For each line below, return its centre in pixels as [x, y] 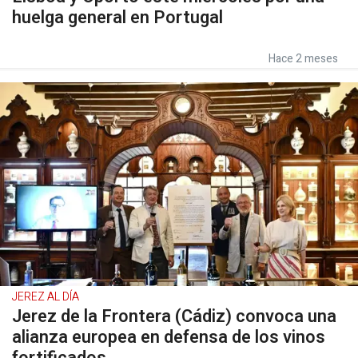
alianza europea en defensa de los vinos [169, 337]
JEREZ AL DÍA [46, 296]
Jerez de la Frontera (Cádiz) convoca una [174, 316]
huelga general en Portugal [117, 17]
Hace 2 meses [303, 58]
